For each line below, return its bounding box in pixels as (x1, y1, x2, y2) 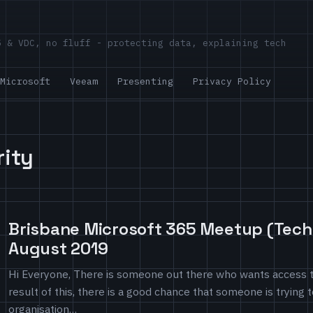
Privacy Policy (193, 75, 271, 87)
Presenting (117, 75, 173, 87)
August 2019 (8, 238, 108, 260)
